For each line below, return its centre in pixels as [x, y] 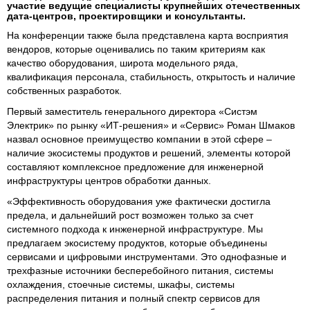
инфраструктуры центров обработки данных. [109, 181]
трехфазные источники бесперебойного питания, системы [140, 271]
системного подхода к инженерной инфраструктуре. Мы [135, 229]
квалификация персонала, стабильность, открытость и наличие [151, 77]
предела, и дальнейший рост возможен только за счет [130, 215]
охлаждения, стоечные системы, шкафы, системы [121, 284]
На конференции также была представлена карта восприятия [148, 35]
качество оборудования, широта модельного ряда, [122, 63]
